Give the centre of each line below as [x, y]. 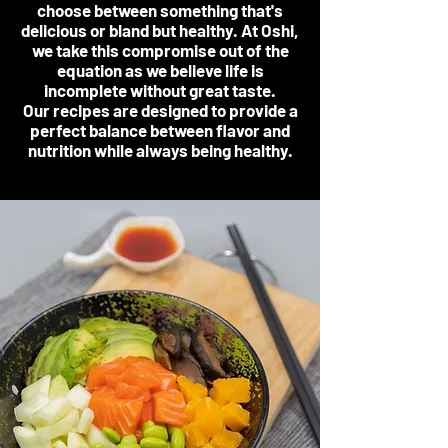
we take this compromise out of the [160, 50]
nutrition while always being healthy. [160, 150]
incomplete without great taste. [160, 90]
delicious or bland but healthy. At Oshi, [160, 30]
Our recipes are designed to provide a [160, 110]
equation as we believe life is [160, 70]
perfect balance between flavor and [160, 130]
